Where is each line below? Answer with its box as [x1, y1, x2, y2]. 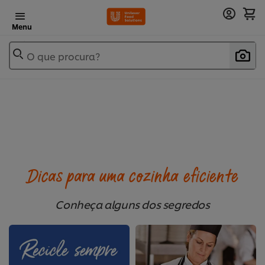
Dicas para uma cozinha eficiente [26, 164, 239, 190]
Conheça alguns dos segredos [55, 196, 210, 212]
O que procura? [27, 49, 100, 63]
